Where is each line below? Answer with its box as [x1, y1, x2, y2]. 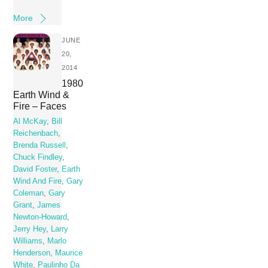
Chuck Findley [13, 153, 63, 162]
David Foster [13, 165, 57, 173]
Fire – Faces [13, 100, 67, 111]
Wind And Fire [13, 176, 62, 185]
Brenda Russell [13, 141, 66, 150]
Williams [13, 236, 43, 245]
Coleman [13, 188, 44, 197]
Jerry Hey [13, 224, 47, 233]
